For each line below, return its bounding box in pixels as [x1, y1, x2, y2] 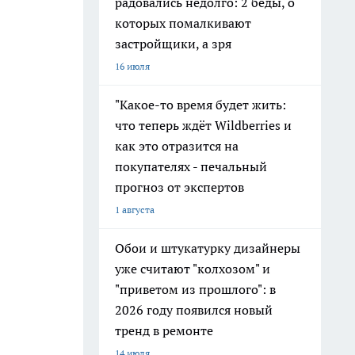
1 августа [115, 204, 155, 216]
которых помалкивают [115, 15, 251, 31]
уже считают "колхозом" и [115, 261, 270, 277]
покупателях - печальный [115, 158, 267, 174]
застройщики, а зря [115, 36, 231, 52]
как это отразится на [115, 138, 239, 154]
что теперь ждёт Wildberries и [115, 117, 292, 133]
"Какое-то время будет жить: [115, 97, 286, 113]
